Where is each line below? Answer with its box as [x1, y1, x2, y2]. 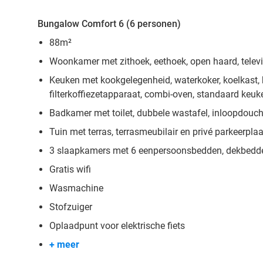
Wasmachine [49, 183, 103, 194]
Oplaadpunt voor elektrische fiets [49, 220, 185, 231]
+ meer [49, 239, 79, 250]
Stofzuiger [49, 201, 92, 213]
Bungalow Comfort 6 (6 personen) [38, 18, 181, 29]
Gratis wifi [49, 164, 91, 175]
